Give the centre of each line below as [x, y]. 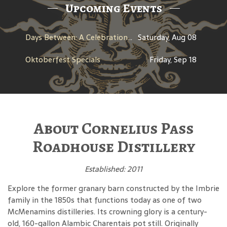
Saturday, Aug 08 [167, 37]
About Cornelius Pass [113, 128]
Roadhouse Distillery [113, 147]
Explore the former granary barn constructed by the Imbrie [113, 188]
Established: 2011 [113, 169]
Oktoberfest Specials [63, 60]
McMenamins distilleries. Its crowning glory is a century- [107, 212]
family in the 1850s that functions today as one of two [105, 200]
